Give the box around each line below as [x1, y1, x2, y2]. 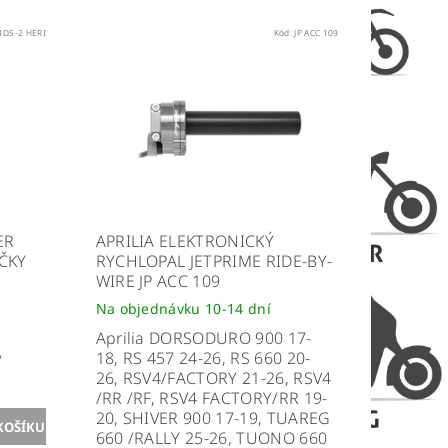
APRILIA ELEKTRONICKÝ [95, 229, 274, 252]
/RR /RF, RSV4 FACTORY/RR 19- [95, 386, 328, 409]
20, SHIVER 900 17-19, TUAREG [95, 406, 331, 429]
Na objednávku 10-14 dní [95, 298, 271, 318]
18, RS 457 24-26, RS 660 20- [95, 346, 311, 369]
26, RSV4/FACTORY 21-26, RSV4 [95, 366, 332, 389]
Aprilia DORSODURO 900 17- [95, 326, 312, 349]
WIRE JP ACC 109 [95, 269, 221, 292]
